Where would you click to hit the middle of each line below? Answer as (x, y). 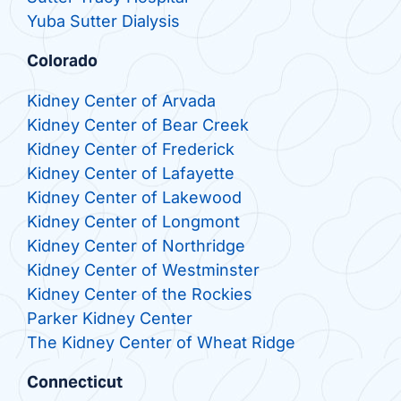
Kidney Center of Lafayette (130, 174)
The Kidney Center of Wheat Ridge (161, 343)
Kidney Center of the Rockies (139, 294)
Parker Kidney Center (109, 319)
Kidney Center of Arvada (121, 101)
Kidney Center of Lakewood (134, 198)
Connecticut (74, 382)
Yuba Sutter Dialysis (103, 21)
